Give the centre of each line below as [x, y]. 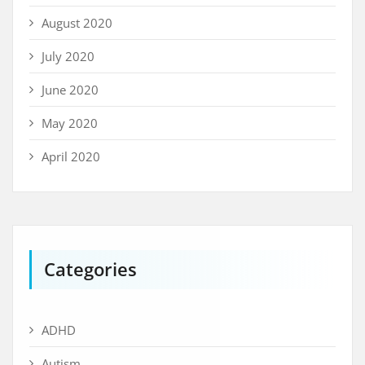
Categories [90, 270]
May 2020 [70, 123]
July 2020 [68, 57]
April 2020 [71, 157]
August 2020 [77, 23]
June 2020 [70, 90]
